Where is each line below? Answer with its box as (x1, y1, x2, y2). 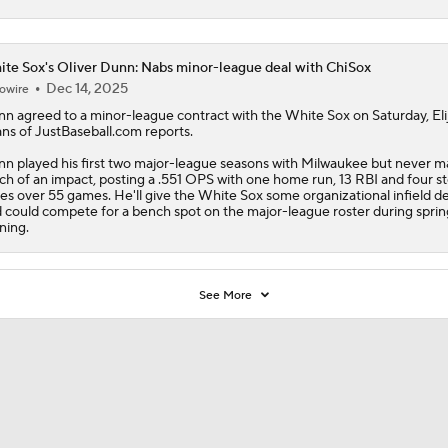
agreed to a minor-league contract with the (13, 106, 285, 125)
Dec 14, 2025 (45, 79, 128, 98)
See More (199, 287, 256, 303)
